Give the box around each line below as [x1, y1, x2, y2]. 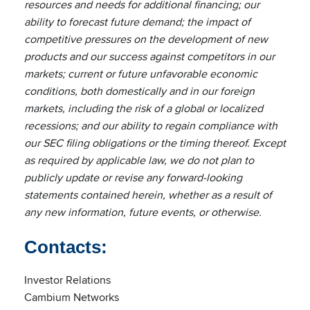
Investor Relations [24, 271, 111, 288]
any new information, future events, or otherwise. [24, 203, 262, 220]
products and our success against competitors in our [24, 48, 275, 64]
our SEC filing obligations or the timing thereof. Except [24, 134, 286, 151]
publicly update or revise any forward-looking [24, 169, 242, 185]
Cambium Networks [24, 289, 119, 305]
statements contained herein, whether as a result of [24, 186, 272, 203]
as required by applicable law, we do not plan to [24, 152, 254, 168]
